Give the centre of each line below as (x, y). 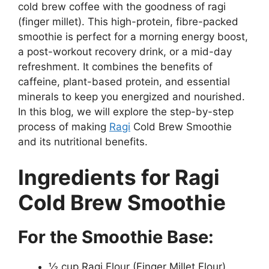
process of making (64, 126)
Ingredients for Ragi (119, 177)
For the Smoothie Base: (116, 237)
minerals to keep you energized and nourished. (131, 96)
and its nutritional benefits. (83, 141)
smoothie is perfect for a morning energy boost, (133, 36)
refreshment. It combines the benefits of (115, 66)
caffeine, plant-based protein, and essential (124, 81)
